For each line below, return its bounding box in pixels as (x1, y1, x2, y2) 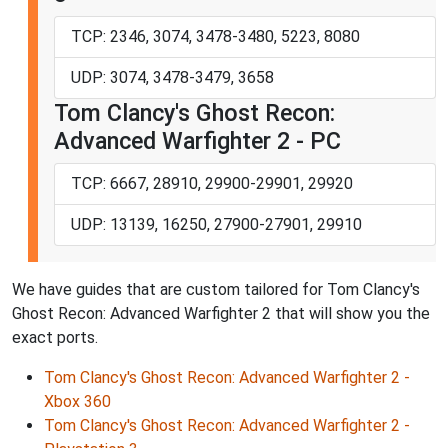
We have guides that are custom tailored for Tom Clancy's (12, 280, 420, 300)
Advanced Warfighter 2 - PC (54, 127, 341, 156)
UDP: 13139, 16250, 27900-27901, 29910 (71, 215, 362, 235)
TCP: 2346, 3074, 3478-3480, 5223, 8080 (71, 27, 360, 47)
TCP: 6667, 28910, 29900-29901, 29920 (71, 174, 353, 194)
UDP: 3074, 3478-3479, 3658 (71, 68, 274, 88)
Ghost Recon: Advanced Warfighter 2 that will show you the (12, 304, 430, 324)
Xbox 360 (44, 392, 111, 412)
